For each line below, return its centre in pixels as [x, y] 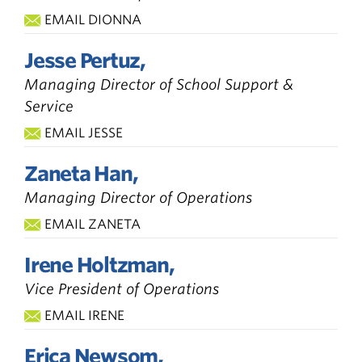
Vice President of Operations [122, 288]
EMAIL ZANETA [93, 224]
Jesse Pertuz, [85, 60]
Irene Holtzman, [99, 265]
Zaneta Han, [81, 173]
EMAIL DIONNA [93, 19]
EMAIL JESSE [84, 133]
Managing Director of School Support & [159, 84]
